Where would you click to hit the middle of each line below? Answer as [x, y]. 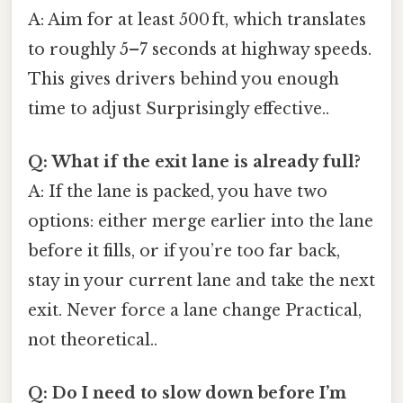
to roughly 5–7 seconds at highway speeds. [200, 49]
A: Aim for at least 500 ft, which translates [197, 19]
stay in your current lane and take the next [201, 281]
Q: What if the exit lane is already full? [194, 162]
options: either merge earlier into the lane [201, 222]
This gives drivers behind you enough [184, 79]
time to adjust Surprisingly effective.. [179, 108]
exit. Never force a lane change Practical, [195, 311]
